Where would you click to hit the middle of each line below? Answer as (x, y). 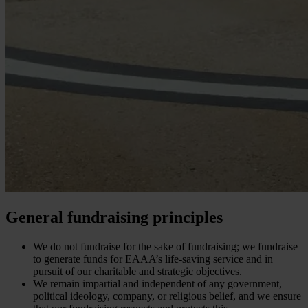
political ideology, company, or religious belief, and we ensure (167, 296)
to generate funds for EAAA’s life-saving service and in (153, 259)
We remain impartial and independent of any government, (157, 284)
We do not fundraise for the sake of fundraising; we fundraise (165, 247)
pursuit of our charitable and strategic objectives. (137, 272)
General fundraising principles (114, 218)
